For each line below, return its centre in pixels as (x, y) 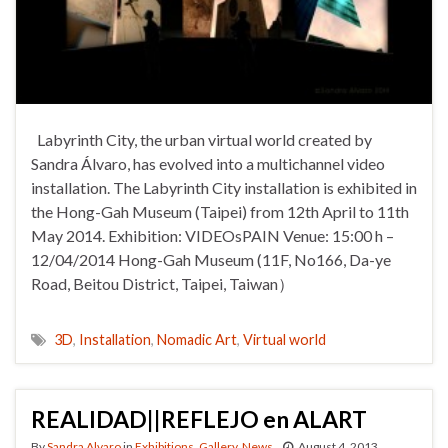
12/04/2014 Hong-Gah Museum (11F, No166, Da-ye (211, 259)
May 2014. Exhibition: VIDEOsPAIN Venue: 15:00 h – (212, 235)
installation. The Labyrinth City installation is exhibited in (224, 187)
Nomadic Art (197, 339)
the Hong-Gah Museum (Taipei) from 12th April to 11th (220, 211)
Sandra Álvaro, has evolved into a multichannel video (208, 163)
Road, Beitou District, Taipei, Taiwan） (168, 283)
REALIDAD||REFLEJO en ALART (199, 418)
